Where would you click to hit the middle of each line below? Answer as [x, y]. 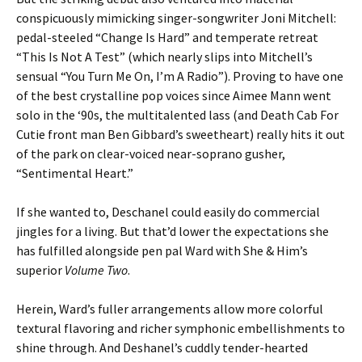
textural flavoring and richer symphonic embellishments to [181, 328]
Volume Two [96, 270]
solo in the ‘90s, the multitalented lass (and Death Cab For [177, 115]
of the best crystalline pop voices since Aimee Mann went [174, 95]
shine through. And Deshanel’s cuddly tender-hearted [162, 347]
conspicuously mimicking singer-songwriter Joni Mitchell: [176, 18]
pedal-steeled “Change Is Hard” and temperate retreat [167, 37]
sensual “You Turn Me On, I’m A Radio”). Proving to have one [180, 76]
